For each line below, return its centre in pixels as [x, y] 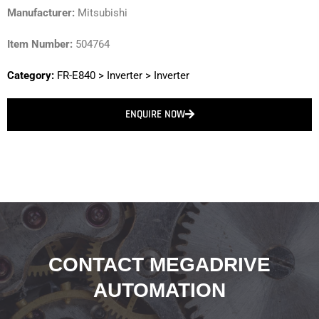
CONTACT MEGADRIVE [159, 265]
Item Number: [40, 44]
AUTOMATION [159, 290]
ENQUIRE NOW [155, 114]
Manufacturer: [41, 12]
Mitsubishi [101, 12]
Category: [31, 75]
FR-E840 [76, 75]
